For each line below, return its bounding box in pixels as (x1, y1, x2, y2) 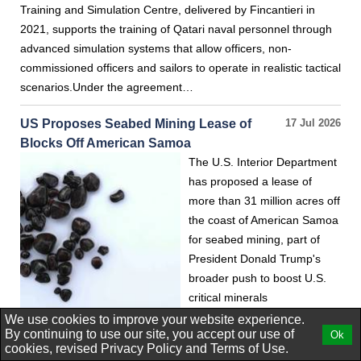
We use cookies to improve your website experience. (5, 313, 305, 326)
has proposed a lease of (189, 175, 312, 188)
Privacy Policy (101, 342, 182, 355)
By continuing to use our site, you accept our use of (5, 327, 294, 341)
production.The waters (189, 310, 303, 323)
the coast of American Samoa (189, 214, 338, 226)
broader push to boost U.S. (189, 272, 326, 284)
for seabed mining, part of (189, 233, 320, 246)
